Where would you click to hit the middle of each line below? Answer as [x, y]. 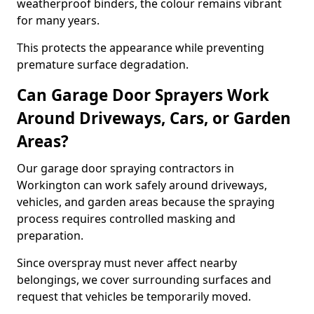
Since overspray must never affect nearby [127, 263]
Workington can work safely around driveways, [142, 185]
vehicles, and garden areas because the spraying [146, 202]
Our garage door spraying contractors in [125, 168]
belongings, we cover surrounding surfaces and [144, 280]
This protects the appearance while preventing [141, 48]
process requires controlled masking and [126, 219]
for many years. [58, 20]
